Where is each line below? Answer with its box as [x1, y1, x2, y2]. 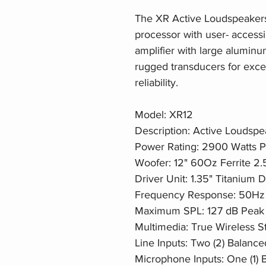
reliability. [135, 76, 178, 88]
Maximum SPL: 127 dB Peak [135, 204, 264, 217]
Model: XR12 [135, 108, 193, 121]
